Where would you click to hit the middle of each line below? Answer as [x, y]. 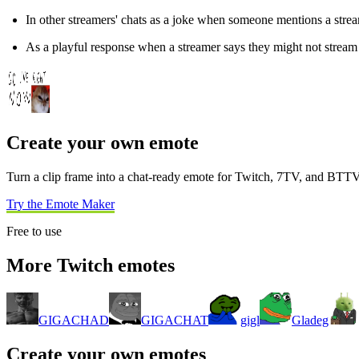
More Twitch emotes [91, 265]
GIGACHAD [74, 320]
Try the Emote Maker [61, 204]
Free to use [34, 232]
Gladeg [310, 320]
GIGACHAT [175, 320]
